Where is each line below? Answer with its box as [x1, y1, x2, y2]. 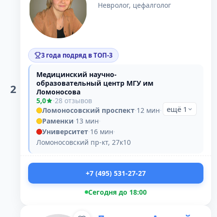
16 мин [90, 127, 113, 136]
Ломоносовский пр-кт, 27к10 [36, 138, 131, 147]
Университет [42, 127, 88, 136]
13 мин [76, 116, 99, 125]
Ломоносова [36, 87, 80, 96]
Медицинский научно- [36, 70, 117, 79]
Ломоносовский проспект [42, 106, 135, 115]
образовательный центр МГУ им [36, 78, 154, 88]
